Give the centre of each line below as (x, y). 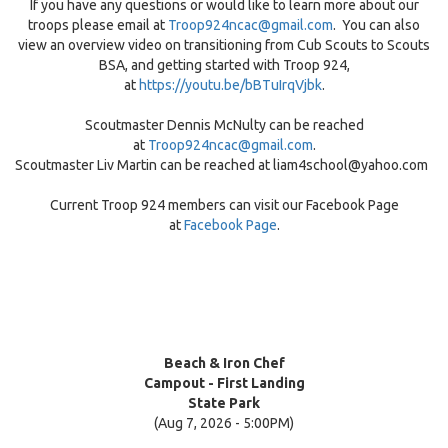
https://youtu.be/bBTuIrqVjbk (230, 85)
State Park (224, 403)
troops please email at (98, 25)
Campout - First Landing (224, 383)
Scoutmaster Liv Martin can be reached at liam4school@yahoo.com (224, 165)
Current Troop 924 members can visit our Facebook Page (224, 205)
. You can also (376, 25)
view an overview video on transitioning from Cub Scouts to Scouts (224, 45)
